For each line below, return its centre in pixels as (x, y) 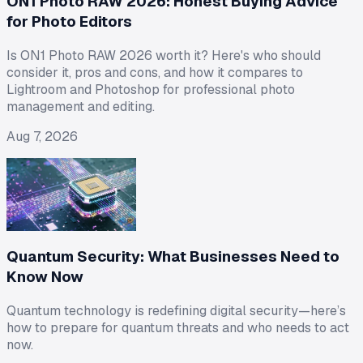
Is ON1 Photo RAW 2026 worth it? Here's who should (164, 56)
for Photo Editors (69, 22)
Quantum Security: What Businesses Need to (173, 256)
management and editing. (81, 107)
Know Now (45, 276)
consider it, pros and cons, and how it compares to (155, 73)
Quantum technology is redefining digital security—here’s (176, 310)
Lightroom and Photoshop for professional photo (151, 90)
